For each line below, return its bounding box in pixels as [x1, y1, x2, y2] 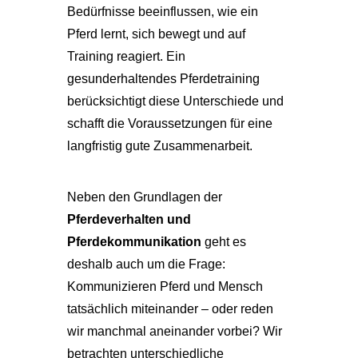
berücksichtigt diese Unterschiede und [67, 94, 284, 108]
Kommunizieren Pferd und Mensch [67, 280, 263, 293]
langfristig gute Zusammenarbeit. [67, 139, 253, 153]
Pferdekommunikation [67, 235, 201, 249]
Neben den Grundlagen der [67, 190, 222, 204]
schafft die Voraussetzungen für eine [67, 117, 272, 130]
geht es [201, 235, 246, 249]
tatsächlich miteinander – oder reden [67, 302, 273, 316]
